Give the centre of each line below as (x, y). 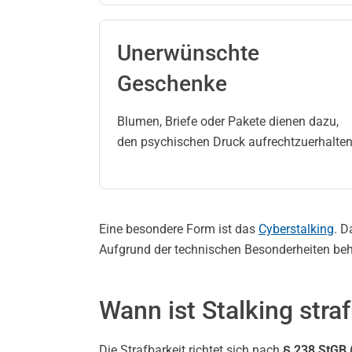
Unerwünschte (188, 53)
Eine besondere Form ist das (179, 229)
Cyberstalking (296, 229)
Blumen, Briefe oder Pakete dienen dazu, (228, 121)
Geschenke (172, 84)
